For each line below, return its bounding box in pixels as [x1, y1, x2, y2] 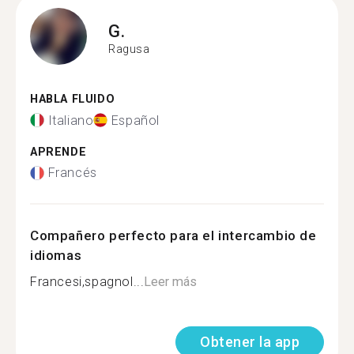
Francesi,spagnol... [30, 274, 145, 289]
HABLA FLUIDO [30, 92, 115, 106]
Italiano [47, 112, 94, 128]
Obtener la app [200, 333, 299, 350]
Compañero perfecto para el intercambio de [30, 228, 317, 243]
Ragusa [108, 42, 150, 55]
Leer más [144, 274, 198, 289]
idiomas [30, 247, 82, 263]
